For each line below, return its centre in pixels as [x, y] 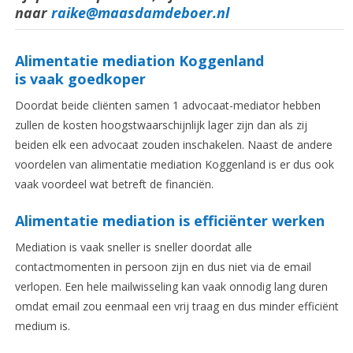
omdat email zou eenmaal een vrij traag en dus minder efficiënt [176, 307]
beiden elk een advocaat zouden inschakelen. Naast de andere [173, 145]
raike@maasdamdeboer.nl [140, 13]
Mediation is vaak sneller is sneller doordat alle [133, 247]
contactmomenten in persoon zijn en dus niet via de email [163, 267]
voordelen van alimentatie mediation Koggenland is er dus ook [174, 165]
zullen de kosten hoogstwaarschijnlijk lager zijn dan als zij [161, 125]
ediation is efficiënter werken [220, 221]
